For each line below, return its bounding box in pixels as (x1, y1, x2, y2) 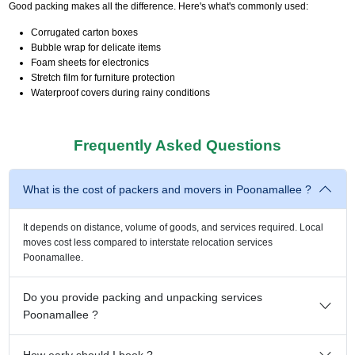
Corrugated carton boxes (30, 26, 138, 38)
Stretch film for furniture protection (30, 71, 175, 83)
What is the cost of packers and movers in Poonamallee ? (23, 182, 311, 196)
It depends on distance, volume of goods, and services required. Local (23, 221, 323, 233)
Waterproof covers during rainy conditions (30, 86, 210, 98)
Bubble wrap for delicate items (30, 41, 161, 53)
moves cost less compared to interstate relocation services (23, 236, 273, 248)
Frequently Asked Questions (74, 136, 281, 154)
